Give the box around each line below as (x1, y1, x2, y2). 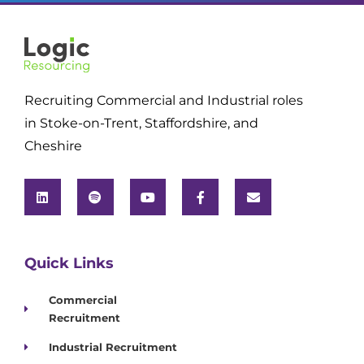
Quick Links (24, 254, 114, 273)
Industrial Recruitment (49, 340, 178, 354)
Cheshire (24, 138, 82, 154)
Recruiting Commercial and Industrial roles (24, 93, 303, 109)
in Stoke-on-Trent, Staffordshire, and (24, 115, 258, 132)
